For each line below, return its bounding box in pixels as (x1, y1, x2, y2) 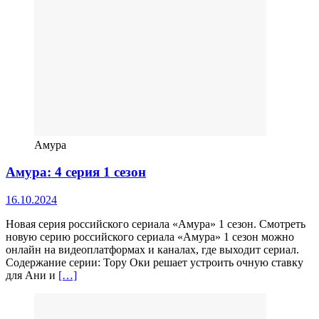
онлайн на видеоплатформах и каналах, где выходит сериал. (6, 244, 299, 256)
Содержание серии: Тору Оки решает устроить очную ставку (6, 256, 303, 269)
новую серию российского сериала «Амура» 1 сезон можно (6, 231, 294, 244)
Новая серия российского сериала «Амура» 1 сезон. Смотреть (6, 218, 305, 231)
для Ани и (6, 269, 58, 282)
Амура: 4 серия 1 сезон (6, 164, 146, 180)
